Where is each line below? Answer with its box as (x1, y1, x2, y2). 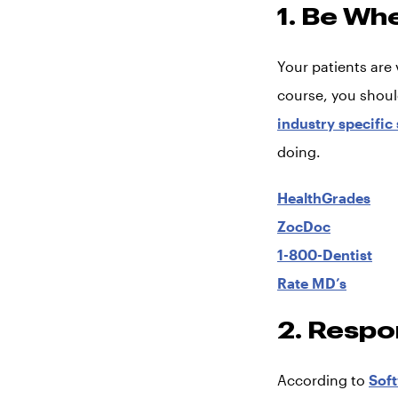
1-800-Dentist (277, 246, 372, 263)
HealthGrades (277, 189, 370, 206)
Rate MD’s (277, 275, 346, 291)
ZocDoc (277, 218, 330, 235)
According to (277, 371, 369, 388)
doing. (277, 143, 321, 160)
